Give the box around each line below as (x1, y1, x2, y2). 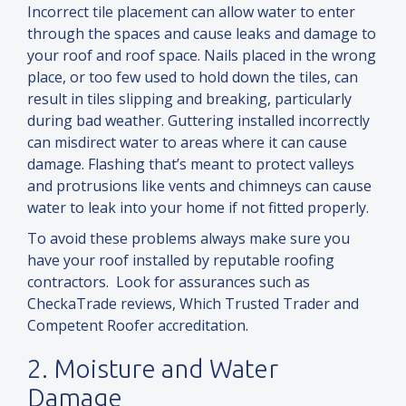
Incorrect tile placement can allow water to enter (27, 2, 355, 23)
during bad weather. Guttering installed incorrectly (27, 111, 370, 131)
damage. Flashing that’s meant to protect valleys (27, 154, 354, 175)
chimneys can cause (238, 176, 372, 197)
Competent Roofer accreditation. (27, 315, 248, 336)
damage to (304, 24, 376, 44)
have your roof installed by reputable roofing (27, 250, 334, 271)
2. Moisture (27, 354, 162, 383)
